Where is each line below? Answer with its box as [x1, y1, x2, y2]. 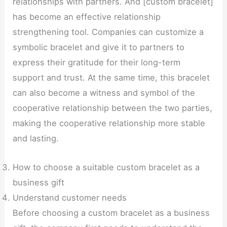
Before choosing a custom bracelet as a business [13, 207, 210, 218]
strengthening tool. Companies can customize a [13, 27, 204, 37]
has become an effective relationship [13, 12, 161, 22]
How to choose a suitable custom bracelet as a [13, 162, 200, 172]
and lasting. [13, 133, 59, 144]
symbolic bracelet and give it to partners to [13, 42, 185, 53]
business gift [13, 177, 65, 187]
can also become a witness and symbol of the [13, 88, 196, 98]
